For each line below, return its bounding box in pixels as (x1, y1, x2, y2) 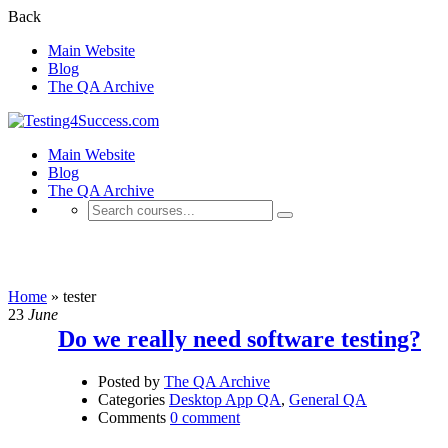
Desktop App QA (169, 390, 281, 408)
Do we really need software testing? (58, 325, 421, 352)
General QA (289, 390, 367, 408)
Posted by (98, 372, 160, 390)
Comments (98, 408, 166, 426)
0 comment (170, 408, 240, 426)
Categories (98, 390, 165, 408)
